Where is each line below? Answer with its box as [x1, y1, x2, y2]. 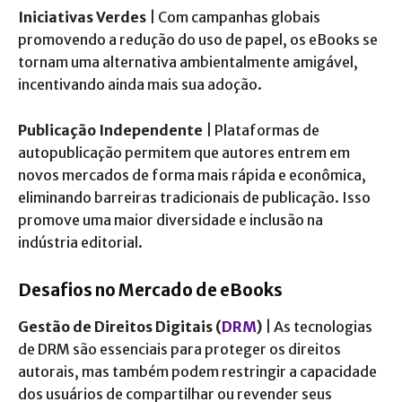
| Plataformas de [203, 120, 319, 139]
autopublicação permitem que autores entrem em [18, 143, 350, 162]
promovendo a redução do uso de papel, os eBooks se [18, 30, 378, 48]
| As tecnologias [262, 317, 372, 336]
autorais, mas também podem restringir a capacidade [18, 362, 377, 380]
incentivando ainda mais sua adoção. [18, 74, 262, 93]
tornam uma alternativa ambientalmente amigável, [18, 52, 358, 71]
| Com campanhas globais [146, 7, 320, 26]
